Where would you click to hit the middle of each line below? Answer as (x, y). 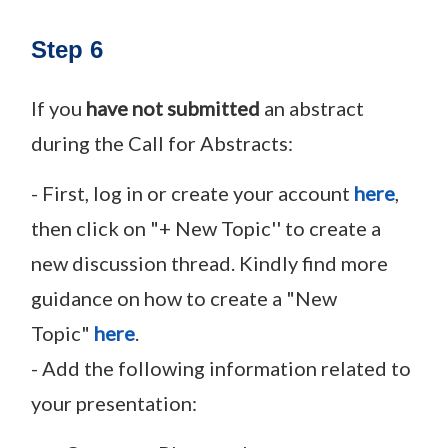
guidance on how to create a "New (184, 297)
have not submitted (175, 107)
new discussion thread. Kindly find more (209, 262)
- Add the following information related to (221, 367)
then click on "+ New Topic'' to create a (206, 227)
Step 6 (67, 49)
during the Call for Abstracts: (162, 142)
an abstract (314, 107)
